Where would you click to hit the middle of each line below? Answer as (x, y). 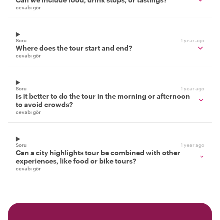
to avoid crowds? (44, 105)
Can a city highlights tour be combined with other (98, 153)
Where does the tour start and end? (74, 48)
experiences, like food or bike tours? (76, 161)
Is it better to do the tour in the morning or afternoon (103, 96)
